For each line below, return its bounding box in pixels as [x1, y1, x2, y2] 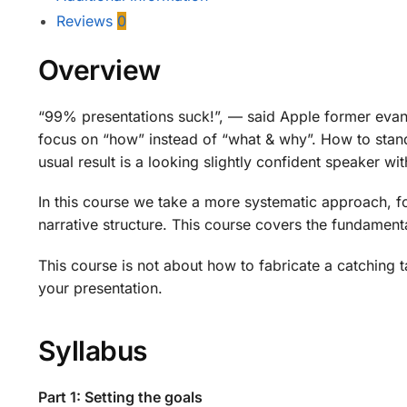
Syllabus [37, 334, 147, 368]
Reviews [55, 12, 117, 30]
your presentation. [37, 278, 163, 297]
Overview [37, 53, 161, 86]
